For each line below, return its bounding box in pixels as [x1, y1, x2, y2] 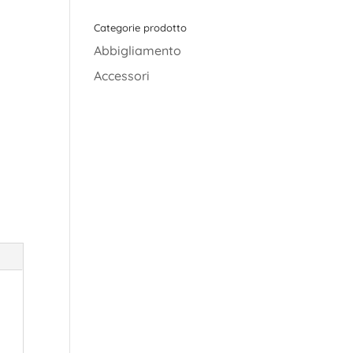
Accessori [94, 68, 150, 84]
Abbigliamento [94, 43, 182, 59]
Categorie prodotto [94, 21, 188, 35]
